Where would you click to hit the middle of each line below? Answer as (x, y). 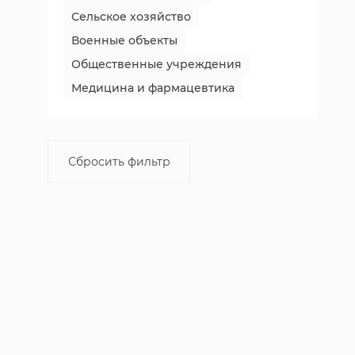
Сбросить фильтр (119, 162)
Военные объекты (124, 40)
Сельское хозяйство (131, 17)
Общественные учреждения (157, 64)
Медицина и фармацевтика (153, 88)
